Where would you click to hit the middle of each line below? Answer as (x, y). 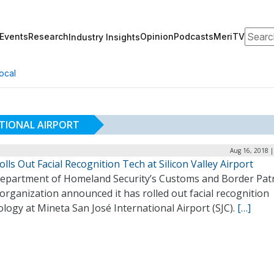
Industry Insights (104, 37)
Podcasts (194, 36)
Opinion (157, 36)
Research (48, 36)
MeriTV (229, 36)
